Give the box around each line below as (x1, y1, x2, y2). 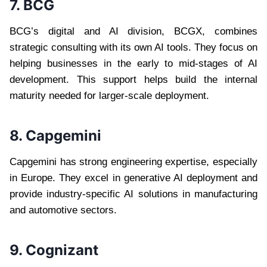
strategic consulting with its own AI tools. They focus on (10, 41, 257, 53)
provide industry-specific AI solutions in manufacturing (10, 188, 257, 200)
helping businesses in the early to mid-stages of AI (10, 57, 257, 69)
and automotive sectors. (10, 204, 123, 216)
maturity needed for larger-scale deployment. (10, 89, 215, 101)
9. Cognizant (10, 241, 105, 259)
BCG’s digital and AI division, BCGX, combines (10, 25, 257, 37)
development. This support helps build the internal (10, 73, 257, 85)
